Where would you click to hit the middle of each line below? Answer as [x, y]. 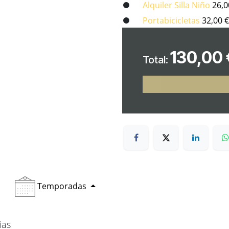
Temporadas [63, 186]
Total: [156, 60]
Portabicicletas [172, 20]
